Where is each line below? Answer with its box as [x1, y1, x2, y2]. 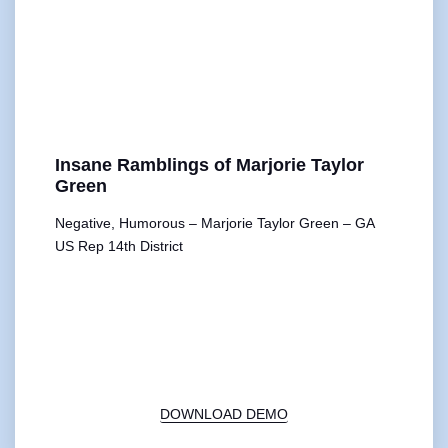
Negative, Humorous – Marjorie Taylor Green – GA [55, 214, 374, 231]
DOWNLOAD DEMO [160, 405, 288, 422]
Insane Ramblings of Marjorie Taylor [55, 154, 364, 175]
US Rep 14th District [55, 237, 183, 254]
